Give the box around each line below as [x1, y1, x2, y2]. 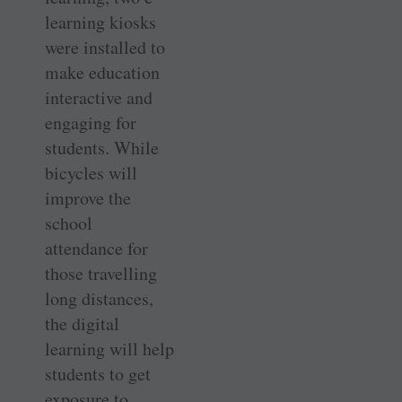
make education [45, 60, 160, 85]
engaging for [45, 110, 136, 135]
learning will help [45, 336, 174, 362]
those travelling [45, 261, 157, 286]
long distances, [45, 286, 153, 311]
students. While [45, 135, 159, 161]
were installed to [45, 35, 165, 60]
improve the [45, 186, 131, 211]
